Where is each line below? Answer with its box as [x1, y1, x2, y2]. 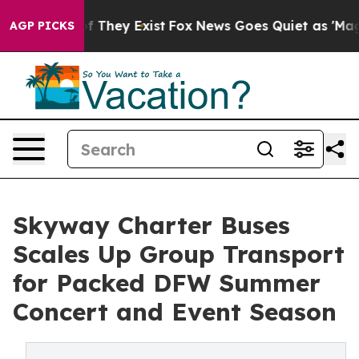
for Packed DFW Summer [13, 268, 321, 298]
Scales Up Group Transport [13, 239, 345, 269]
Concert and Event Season [13, 296, 337, 327]
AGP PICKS [10, 18, 75, 33]
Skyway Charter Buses [13, 210, 290, 240]
